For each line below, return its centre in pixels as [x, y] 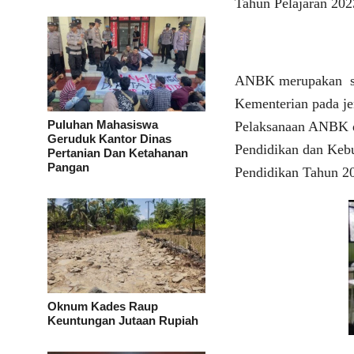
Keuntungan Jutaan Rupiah [123, 320]
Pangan [68, 167]
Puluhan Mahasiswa [103, 124]
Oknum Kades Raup [103, 306]
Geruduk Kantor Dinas [109, 139]
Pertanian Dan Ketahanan [118, 153]
